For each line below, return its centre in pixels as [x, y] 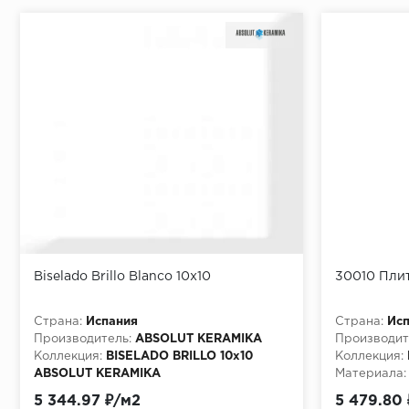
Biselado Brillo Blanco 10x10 [122, 276]
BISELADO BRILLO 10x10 [179, 356]
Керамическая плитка [177, 391]
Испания [112, 321]
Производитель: [83, 339]
